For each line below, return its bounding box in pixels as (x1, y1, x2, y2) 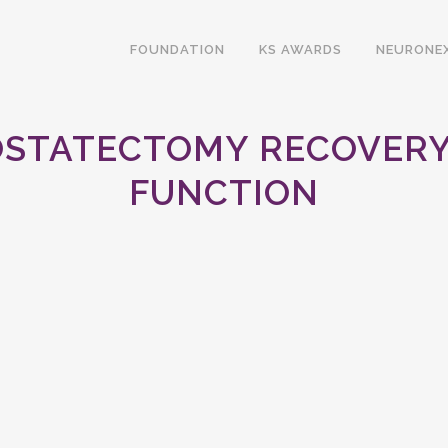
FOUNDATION (130, 42, 225, 57)
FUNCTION (129, 172, 319, 213)
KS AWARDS (259, 42, 342, 57)
